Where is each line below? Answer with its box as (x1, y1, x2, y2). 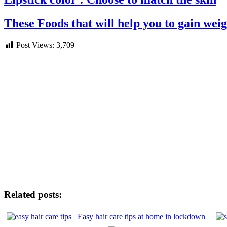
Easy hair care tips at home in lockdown (78, 212, 205, 221)
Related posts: (4, 189, 62, 200)
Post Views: (16, 41, 54, 50)
